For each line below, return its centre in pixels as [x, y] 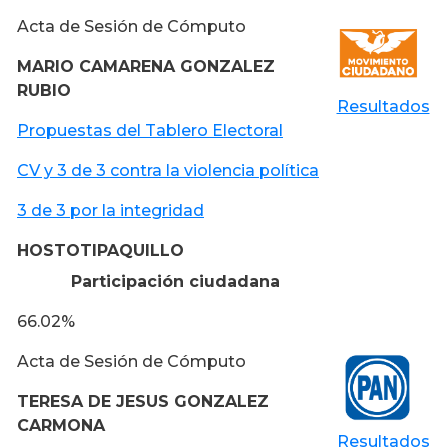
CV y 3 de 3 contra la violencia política [168, 170]
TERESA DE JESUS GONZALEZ [143, 401]
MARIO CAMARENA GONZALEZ [146, 66]
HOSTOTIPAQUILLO [100, 250]
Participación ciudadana [175, 281]
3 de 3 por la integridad [110, 210]
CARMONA [61, 425]
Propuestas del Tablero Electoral [150, 130]
